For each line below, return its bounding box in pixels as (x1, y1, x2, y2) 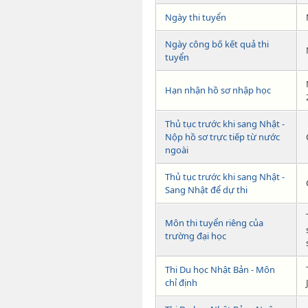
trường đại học (165, 229, 226, 242)
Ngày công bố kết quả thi (165, 37, 269, 50)
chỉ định (165, 276, 197, 289)
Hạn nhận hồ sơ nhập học (165, 83, 271, 96)
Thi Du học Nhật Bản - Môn (165, 263, 275, 276)
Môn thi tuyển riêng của (165, 216, 263, 229)
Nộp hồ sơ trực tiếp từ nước (165, 130, 280, 143)
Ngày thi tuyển (165, 10, 226, 23)
